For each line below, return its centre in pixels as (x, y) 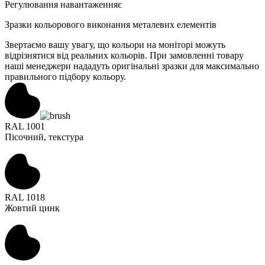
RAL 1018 (25, 197)
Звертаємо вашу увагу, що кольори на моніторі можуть (115, 44)
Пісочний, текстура (44, 137)
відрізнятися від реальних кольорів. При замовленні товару (124, 55)
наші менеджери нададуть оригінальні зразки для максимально (132, 66)
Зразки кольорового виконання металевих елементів (111, 24)
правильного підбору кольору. (65, 76)
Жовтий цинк (32, 208)
